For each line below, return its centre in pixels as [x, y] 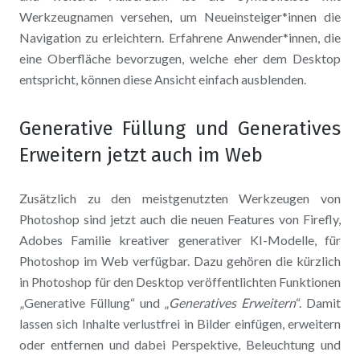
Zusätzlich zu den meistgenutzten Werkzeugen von [180, 198]
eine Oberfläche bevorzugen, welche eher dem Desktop [180, 59]
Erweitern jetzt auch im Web [141, 155]
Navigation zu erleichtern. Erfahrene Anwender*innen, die [180, 38]
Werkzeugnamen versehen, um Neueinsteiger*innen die [180, 17]
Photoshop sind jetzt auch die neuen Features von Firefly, [180, 219]
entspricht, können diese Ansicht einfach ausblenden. [163, 80]
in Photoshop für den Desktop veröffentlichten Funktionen [180, 282]
